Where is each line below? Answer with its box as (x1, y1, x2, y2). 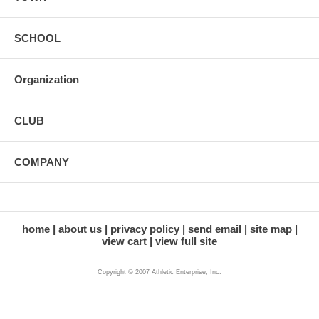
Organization (14, 73, 79, 85)
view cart (102, 234, 147, 247)
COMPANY (14, 155, 69, 168)
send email (187, 222, 241, 235)
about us (58, 222, 102, 235)
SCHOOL (14, 31, 61, 44)
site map (249, 222, 292, 235)
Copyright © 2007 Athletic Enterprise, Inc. (98, 268, 221, 276)
